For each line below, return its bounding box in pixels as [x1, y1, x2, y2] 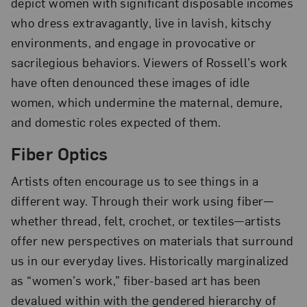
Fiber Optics [10, 142, 108, 165]
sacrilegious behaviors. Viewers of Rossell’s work [10, 53, 288, 70]
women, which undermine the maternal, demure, [10, 93, 283, 110]
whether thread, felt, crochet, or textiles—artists [10, 212, 282, 229]
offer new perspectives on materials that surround [10, 232, 294, 249]
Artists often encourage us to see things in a [10, 173, 259, 189]
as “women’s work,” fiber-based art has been [10, 272, 261, 288]
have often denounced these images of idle [10, 73, 250, 90]
